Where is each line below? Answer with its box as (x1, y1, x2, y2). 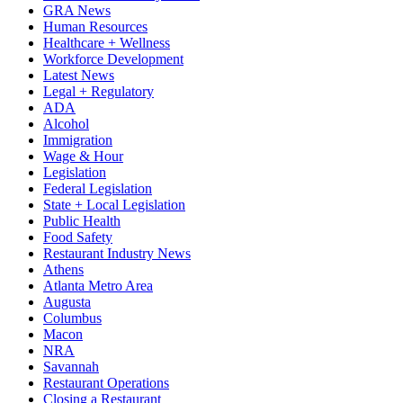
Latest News (43, 67, 114, 84)
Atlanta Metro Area (43, 278, 153, 294)
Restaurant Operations (43, 375, 169, 391)
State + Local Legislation (43, 197, 185, 213)
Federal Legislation (43, 181, 152, 197)
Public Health (43, 213, 121, 229)
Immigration (43, 132, 112, 148)
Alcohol (43, 116, 89, 132)
